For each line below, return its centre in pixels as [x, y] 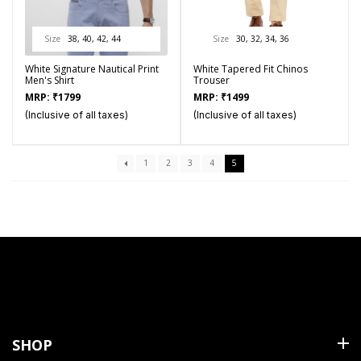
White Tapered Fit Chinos [251, 69]
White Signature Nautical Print [92, 69]
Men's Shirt [50, 80]
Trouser [212, 80]
